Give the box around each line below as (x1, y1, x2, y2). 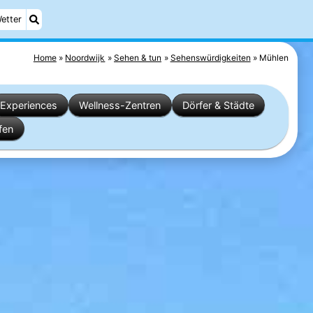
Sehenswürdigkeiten (170, 52, 251, 63)
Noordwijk (65, 52, 105, 63)
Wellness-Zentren (79, 99, 161, 111)
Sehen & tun (114, 52, 162, 63)
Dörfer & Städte (182, 99, 255, 111)
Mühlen (259, 52, 289, 63)
